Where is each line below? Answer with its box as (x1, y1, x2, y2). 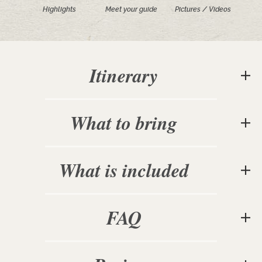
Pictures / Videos (174, 5, 231, 14)
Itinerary (96, 62, 158, 89)
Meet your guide (105, 5, 157, 14)
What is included (75, 157, 189, 184)
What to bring (87, 109, 177, 136)
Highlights (42, 5, 76, 14)
